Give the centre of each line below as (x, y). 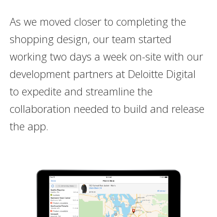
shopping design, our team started (90, 39)
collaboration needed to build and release (107, 108)
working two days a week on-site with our (106, 56)
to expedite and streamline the (81, 91)
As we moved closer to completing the (98, 21)
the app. (29, 126)
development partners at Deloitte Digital (102, 73)
